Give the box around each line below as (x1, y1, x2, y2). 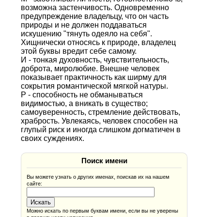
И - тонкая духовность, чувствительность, (20, 55, 169, 64)
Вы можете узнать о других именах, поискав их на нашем (27, 173, 170, 180)
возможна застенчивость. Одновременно (20, 3, 169, 12)
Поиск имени (81, 156, 127, 165)
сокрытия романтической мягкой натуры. (20, 81, 168, 90)
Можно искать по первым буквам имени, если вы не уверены (27, 207, 179, 214)
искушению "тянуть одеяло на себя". (20, 29, 152, 38)
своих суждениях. (20, 134, 84, 142)
